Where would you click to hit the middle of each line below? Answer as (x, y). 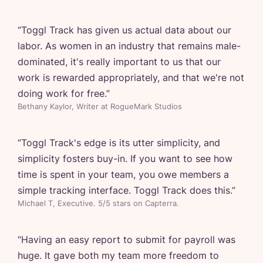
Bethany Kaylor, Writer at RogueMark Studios (100, 107)
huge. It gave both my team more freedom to (118, 256)
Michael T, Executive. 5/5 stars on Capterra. (98, 204)
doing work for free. (62, 94)
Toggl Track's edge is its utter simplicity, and (121, 143)
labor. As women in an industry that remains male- (129, 46)
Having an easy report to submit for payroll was (128, 240)
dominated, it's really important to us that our (119, 62)
